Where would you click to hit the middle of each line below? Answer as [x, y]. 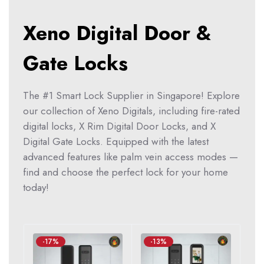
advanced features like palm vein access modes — [131, 156]
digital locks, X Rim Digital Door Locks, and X [119, 126]
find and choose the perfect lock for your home [126, 172]
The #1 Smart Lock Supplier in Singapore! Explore [131, 95]
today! [36, 187]
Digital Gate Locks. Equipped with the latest [116, 141]
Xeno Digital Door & [117, 33]
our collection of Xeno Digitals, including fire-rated [131, 110]
